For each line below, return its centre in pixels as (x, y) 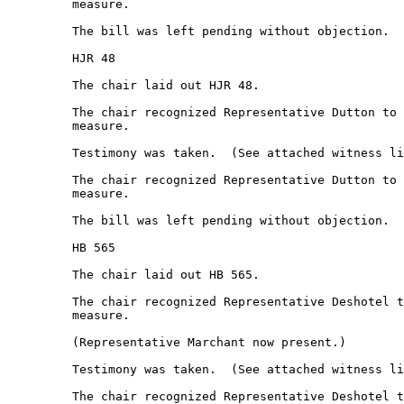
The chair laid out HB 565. (137, 275)
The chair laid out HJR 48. (137, 85)
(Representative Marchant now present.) (180, 342)
